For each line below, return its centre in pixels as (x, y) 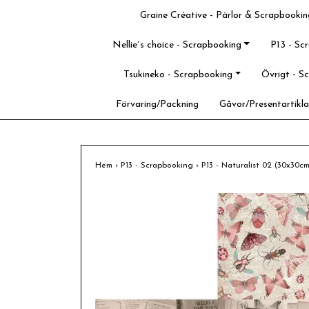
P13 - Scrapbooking (158, 166)
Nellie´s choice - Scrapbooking (177, 45)
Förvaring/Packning (157, 104)
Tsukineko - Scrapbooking (178, 75)
